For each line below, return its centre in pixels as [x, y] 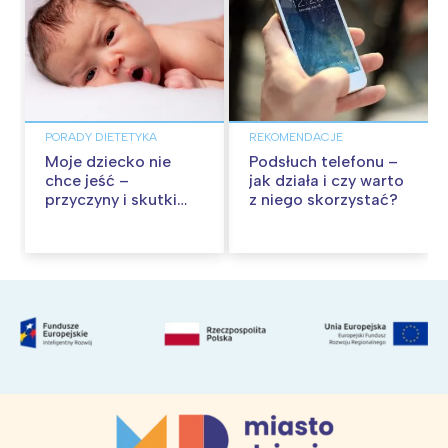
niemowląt [83, 237]
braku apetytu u [104, 218]
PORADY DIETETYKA [101, 136]
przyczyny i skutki [111, 199]
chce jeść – [87, 180]
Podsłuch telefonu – [323, 161]
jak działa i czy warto [326, 180]
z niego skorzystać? [323, 199]
